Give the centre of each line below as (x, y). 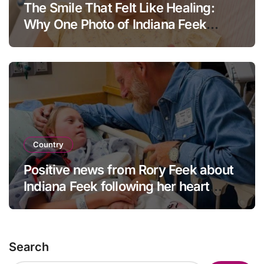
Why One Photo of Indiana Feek (115, 24)
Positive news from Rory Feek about (129, 170)
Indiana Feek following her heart (117, 187)
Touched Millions (73, 40)
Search (29, 247)
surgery (47, 203)
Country (48, 145)
